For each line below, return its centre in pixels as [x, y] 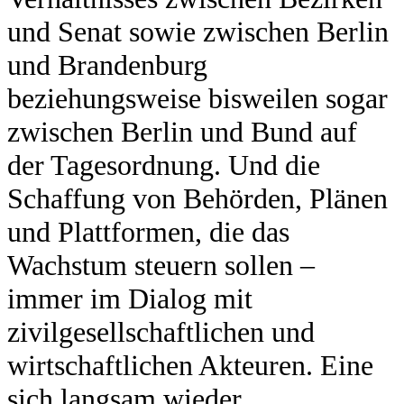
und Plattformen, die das [148, 231]
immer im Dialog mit [130, 298]
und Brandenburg [107, 64]
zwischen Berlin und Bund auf [182, 131]
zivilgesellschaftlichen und [161, 331]
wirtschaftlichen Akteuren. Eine [190, 365]
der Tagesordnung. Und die [164, 165]
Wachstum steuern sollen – [161, 265]
